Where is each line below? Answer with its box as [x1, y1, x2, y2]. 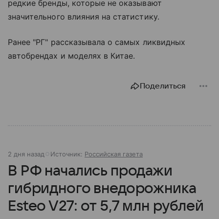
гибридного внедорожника [8, 180, 197, 197]
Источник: [50, 150, 85, 158]
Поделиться [140, 82, 186, 91]
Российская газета [85, 150, 143, 158]
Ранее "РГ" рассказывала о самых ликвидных [8, 37, 185, 47]
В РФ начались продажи [8, 163, 173, 179]
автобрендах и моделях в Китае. [8, 51, 135, 61]
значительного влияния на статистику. [8, 12, 159, 22]
